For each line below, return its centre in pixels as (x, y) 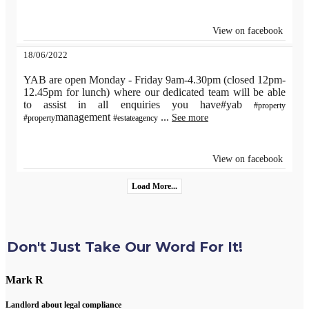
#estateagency (136, 118)
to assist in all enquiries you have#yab (139, 104)
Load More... (154, 186)
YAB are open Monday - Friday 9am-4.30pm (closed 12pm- (154, 79)
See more (190, 117)
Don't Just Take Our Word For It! (124, 247)
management (84, 117)
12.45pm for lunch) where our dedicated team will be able (154, 92)
